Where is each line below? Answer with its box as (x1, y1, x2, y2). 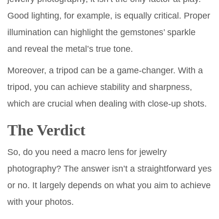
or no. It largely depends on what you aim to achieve (7, 180, 211, 190)
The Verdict (7, 121, 86, 139)
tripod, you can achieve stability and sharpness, (7, 82, 192, 92)
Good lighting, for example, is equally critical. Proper (7, 11, 210, 21)
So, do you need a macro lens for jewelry (7, 147, 167, 157)
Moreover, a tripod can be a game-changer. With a (7, 66, 203, 75)
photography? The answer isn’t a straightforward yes (7, 164, 212, 174)
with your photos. (7, 197, 74, 207)
